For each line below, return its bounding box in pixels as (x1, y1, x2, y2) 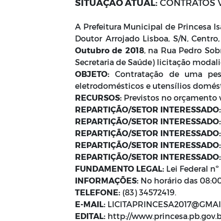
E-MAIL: (75, 199, 106, 209)
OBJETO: (75, 69, 110, 78)
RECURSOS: (75, 93, 122, 102)
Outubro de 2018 (75, 45, 144, 55)
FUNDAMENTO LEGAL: (75, 164, 164, 173)
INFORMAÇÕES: (75, 176, 139, 185)
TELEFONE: (75, 187, 120, 197)
